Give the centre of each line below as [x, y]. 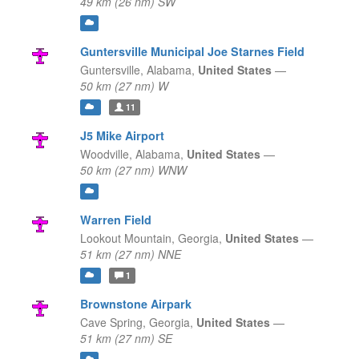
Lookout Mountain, [127, 238]
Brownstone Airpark [135, 304]
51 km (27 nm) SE [126, 339]
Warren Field [115, 220]
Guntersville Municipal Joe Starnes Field [192, 52]
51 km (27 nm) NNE [130, 254]
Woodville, [106, 154]
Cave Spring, [113, 323]
